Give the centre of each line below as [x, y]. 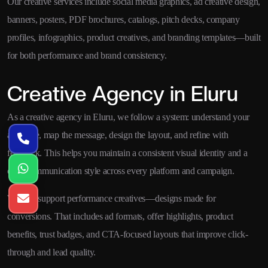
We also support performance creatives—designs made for [112, 199]
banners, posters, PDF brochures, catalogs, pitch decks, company [124, 20]
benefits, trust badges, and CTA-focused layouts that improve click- [128, 234]
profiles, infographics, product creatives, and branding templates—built [134, 38]
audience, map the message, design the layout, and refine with [118, 135]
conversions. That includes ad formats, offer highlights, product [120, 217]
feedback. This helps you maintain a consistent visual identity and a [127, 153]
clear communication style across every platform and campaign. [121, 171]
